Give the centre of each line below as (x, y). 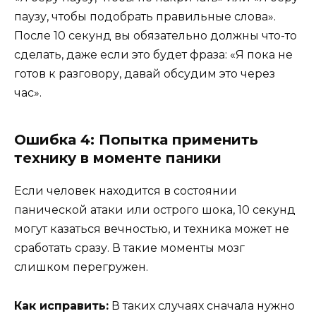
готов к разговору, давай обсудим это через (145, 74)
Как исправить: (61, 305)
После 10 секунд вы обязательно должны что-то (156, 36)
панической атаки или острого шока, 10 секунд (155, 210)
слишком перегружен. (81, 267)
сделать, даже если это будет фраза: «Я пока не (153, 55)
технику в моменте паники (118, 158)
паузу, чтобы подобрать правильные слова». (145, 17)
